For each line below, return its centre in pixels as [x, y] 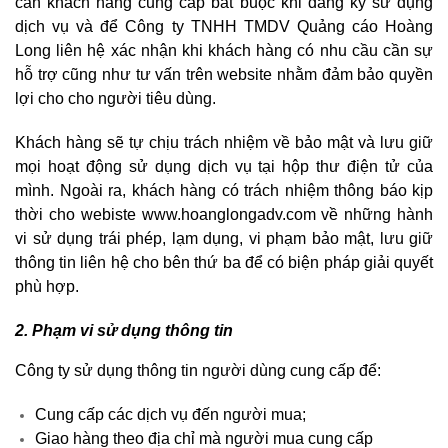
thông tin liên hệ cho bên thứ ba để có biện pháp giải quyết [224, 263]
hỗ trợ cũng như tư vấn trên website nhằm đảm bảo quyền [224, 75]
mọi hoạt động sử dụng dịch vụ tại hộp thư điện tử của [224, 167]
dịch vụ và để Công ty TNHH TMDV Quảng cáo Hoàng [224, 27]
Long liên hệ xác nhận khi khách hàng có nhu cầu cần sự [224, 51]
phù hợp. [47, 287]
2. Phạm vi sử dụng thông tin [124, 331]
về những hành [374, 215]
